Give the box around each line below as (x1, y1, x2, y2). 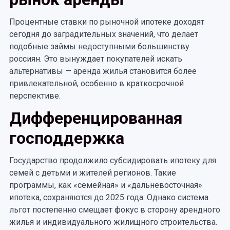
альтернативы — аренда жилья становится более (9, 66, 197, 76)
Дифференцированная (9, 108, 183, 128)
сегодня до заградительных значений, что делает (9, 29, 198, 39)
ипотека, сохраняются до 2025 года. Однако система (9, 193, 208, 202)
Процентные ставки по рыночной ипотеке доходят (9, 17, 204, 27)
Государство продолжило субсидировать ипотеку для (9, 156, 216, 165)
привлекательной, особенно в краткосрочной (9, 79, 184, 88)
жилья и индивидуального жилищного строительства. (9, 217, 217, 227)
